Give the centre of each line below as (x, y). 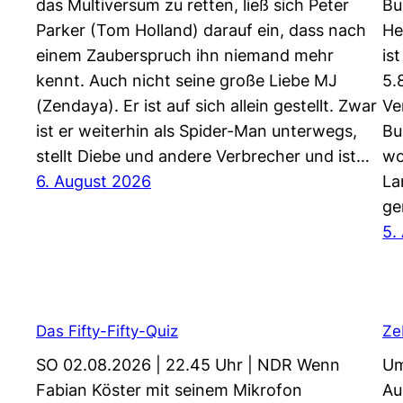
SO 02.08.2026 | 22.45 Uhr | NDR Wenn (188, 365)
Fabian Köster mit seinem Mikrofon (169, 390)
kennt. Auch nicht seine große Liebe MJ (187, 80)
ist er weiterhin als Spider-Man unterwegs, (197, 130)
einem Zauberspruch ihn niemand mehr (185, 55)
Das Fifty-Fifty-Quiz (107, 331)
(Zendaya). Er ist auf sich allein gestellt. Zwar (206, 105)
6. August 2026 (94, 181)
